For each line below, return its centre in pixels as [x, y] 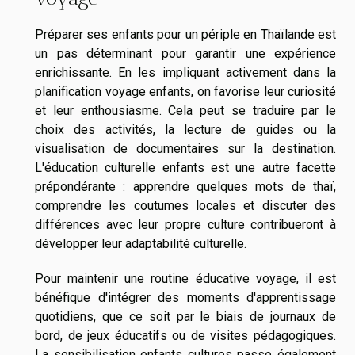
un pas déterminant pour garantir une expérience [185, 53]
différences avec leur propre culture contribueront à [185, 224]
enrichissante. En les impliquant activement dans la [185, 72]
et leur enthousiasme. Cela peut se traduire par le [185, 110]
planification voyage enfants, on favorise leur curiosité [185, 91]
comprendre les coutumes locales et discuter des [185, 205]
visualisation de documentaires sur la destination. [185, 148]
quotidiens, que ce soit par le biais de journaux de [185, 316]
